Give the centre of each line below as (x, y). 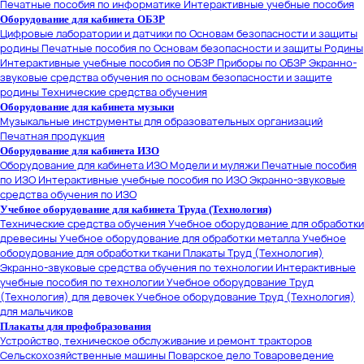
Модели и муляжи (214, 165)
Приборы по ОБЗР (262, 63)
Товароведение (294, 355)
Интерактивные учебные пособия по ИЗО (143, 180)
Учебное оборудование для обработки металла (180, 238)
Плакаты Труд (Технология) (253, 253)
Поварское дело (210, 355)
